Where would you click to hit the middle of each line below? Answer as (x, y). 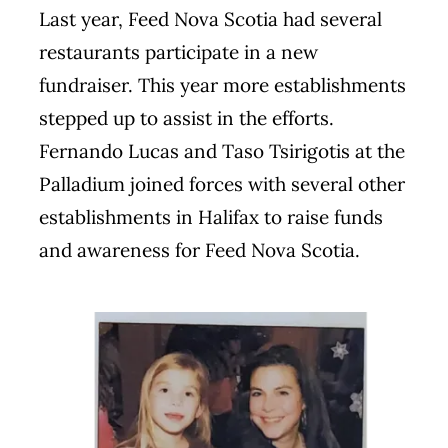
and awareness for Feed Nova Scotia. (199, 249)
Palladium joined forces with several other (221, 183)
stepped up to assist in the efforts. (186, 117)
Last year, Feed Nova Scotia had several (210, 18)
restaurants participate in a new (178, 51)
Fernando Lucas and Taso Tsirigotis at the (221, 150)
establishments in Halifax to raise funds (210, 216)
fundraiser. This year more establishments (222, 84)
